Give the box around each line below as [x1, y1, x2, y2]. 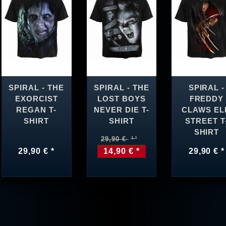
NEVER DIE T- [94, 106, 149, 115]
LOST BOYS [97, 95, 146, 103]
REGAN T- [16, 106, 57, 115]
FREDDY [189, 95, 224, 103]
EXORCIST [15, 95, 58, 103]
